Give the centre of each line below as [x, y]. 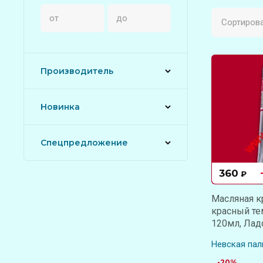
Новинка [60, 107]
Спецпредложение [84, 142]
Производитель [77, 71]
